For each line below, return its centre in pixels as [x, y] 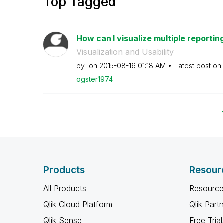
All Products [65, 188]
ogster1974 [94, 79]
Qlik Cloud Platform [78, 204]
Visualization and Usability [125, 52]
